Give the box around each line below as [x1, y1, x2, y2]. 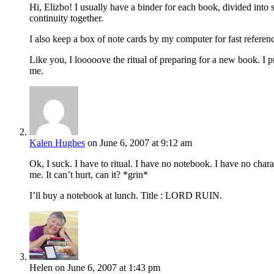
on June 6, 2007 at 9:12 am [87, 137, 192, 148]
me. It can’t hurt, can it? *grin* [29, 169, 148, 180]
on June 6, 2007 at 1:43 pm [55, 262, 160, 273]
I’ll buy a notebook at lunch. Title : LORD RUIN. [29, 190, 222, 201]
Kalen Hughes [29, 137, 85, 148]
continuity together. [29, 12, 103, 23]
